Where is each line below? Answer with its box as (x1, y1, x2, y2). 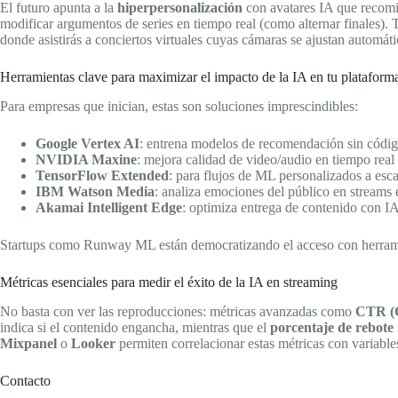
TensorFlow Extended (36, 167, 169, 183)
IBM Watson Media (36, 183, 155, 199)
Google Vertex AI (36, 135, 139, 151)
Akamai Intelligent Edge (36, 199, 182, 215)
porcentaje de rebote (270, 319, 394, 335)
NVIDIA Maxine (36, 151, 137, 167)
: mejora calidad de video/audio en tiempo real (137, 151, 394, 167)
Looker (71, 335, 115, 351)
